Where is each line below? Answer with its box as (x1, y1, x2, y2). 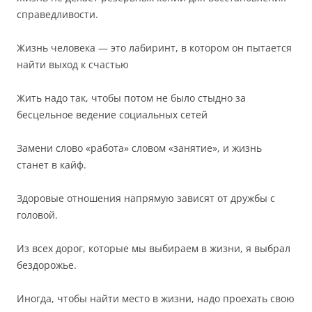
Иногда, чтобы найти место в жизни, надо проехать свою (17, 292, 295, 305)
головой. (17, 208, 58, 221)
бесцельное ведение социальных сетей (17, 108, 208, 121)
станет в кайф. (17, 158, 86, 171)
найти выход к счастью (17, 58, 129, 71)
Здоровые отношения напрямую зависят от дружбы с (17, 192, 275, 205)
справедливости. (17, 8, 98, 21)
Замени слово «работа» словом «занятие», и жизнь (17, 141, 262, 155)
